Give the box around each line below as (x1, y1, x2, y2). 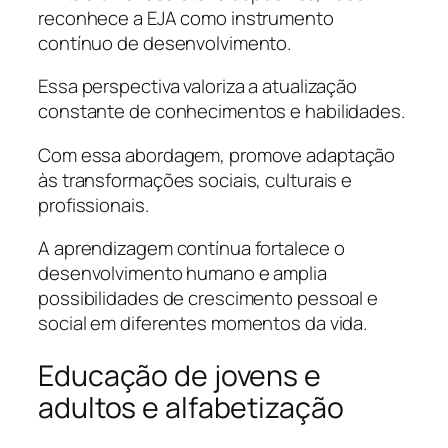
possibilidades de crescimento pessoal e (38, 285, 379, 312)
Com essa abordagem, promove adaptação (38, 141, 396, 168)
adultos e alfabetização (38, 387, 344, 427)
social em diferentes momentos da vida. (38, 310, 368, 337)
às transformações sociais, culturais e (38, 166, 353, 193)
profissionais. (38, 191, 149, 218)
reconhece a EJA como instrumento (38, 4, 334, 31)
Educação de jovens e (38, 355, 321, 395)
